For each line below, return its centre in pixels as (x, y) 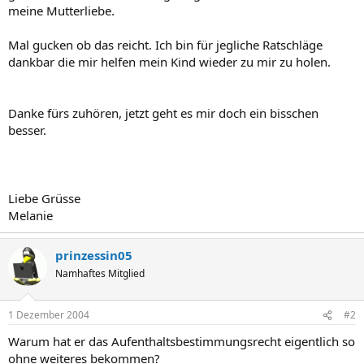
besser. (27, 130)
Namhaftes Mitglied (100, 273)
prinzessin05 (94, 255)
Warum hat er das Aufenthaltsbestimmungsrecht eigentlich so (182, 341)
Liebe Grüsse (44, 198)
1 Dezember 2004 (49, 315)
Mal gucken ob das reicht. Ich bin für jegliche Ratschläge (165, 44)
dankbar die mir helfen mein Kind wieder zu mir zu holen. (169, 61)
